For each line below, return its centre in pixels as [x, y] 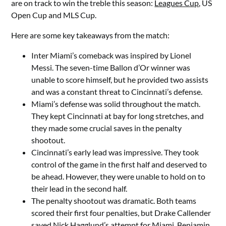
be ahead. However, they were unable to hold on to [119, 176]
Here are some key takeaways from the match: [91, 35]
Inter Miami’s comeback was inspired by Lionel [111, 55]
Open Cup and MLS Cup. [54, 15]
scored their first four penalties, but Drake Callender [121, 213]
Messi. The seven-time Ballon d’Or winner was [111, 67]
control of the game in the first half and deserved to [119, 164]
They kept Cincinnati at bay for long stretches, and [118, 116]
